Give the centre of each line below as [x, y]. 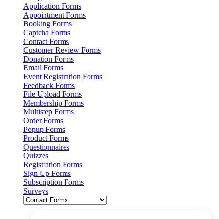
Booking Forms [48, 23]
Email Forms [43, 67]
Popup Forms [44, 129]
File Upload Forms [53, 94]
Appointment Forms [55, 15]
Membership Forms [54, 103]
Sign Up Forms [47, 173]
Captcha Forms [47, 32]
